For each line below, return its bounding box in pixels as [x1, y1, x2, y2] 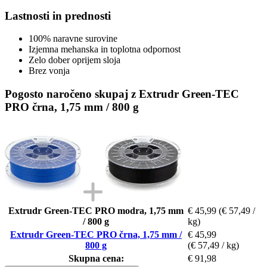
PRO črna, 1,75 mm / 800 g [5, 100, 139, 113]
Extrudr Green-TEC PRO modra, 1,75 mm [8, 205, 184, 216]
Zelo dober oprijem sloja [29, 55, 120, 66]
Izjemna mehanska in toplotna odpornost [29, 44, 181, 55]
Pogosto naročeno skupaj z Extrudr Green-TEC [5, 87, 239, 100]
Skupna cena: [68, 253, 124, 263]
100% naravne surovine [29, 33, 117, 44]
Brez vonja [29, 66, 70, 76]
